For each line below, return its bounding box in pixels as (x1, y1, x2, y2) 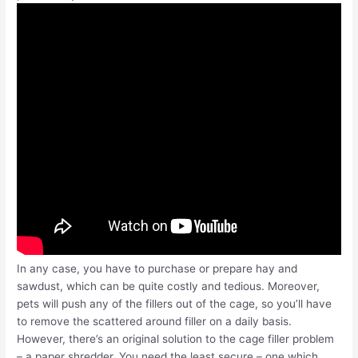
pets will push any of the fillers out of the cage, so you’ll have (17, 297, 332, 311)
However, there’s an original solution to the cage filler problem (17, 332, 335, 346)
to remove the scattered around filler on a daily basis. (17, 315, 292, 328)
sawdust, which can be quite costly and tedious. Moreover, (17, 280, 320, 293)
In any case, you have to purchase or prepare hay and (17, 262, 298, 276)
